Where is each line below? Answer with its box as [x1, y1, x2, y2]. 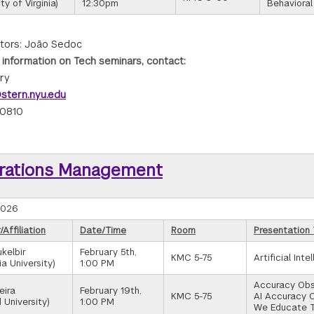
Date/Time [80, 224, 126, 236]
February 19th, [80, 285, 142, 296]
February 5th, [80, 246, 137, 258]
